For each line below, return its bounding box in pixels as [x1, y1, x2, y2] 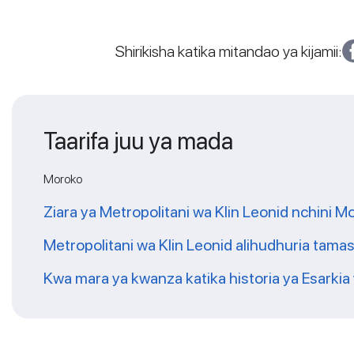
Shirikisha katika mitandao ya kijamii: [115, 42, 343, 62]
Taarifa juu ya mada [43, 126, 233, 156]
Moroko [43, 171, 82, 187]
